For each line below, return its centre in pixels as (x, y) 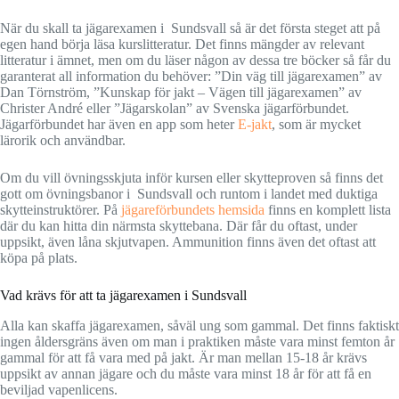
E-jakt (255, 124)
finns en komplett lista (328, 210)
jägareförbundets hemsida (193, 210)
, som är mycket (316, 124)
